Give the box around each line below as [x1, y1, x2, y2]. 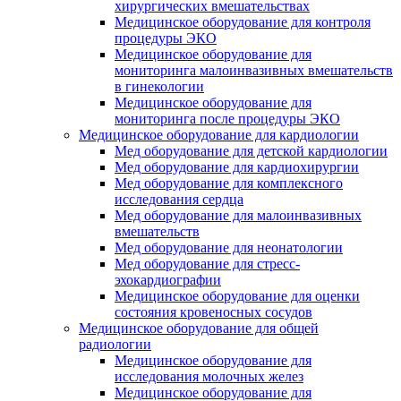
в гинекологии [115, 79, 204, 94]
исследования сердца [115, 192, 243, 207]
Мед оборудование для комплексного [115, 175, 343, 191]
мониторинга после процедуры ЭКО [115, 111, 340, 126]
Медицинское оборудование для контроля [115, 14, 371, 30]
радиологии [79, 337, 151, 352]
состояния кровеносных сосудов [115, 304, 312, 320]
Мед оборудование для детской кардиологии [115, 143, 388, 158]
